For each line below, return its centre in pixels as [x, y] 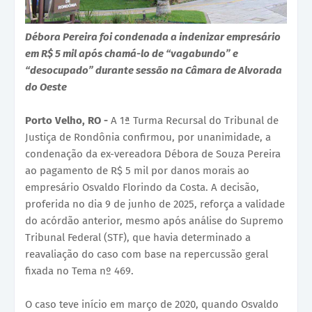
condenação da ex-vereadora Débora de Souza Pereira [153, 154]
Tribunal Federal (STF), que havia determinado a [138, 237]
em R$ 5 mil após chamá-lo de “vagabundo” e [132, 53]
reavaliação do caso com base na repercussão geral [147, 254]
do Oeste [46, 87]
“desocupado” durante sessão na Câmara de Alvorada [154, 70]
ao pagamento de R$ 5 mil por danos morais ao [137, 170]
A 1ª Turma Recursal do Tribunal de [195, 120]
